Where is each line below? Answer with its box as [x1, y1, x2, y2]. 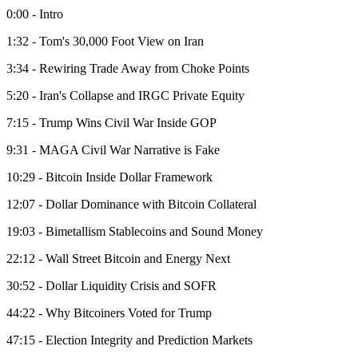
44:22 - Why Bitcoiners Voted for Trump [6, 306, 212, 320]
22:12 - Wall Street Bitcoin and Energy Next [6, 252, 230, 266]
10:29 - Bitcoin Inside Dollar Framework [6, 170, 213, 185]
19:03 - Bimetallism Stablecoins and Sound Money [6, 225, 263, 239]
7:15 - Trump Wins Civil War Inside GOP [6, 116, 217, 130]
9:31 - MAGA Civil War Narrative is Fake [6, 143, 220, 157]
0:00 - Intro [6, 7, 63, 22]
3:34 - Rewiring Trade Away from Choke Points [6, 62, 249, 76]
